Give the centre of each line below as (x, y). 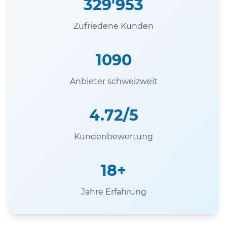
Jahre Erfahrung (113, 192)
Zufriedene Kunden (113, 26)
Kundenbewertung (113, 136)
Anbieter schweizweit (113, 81)
